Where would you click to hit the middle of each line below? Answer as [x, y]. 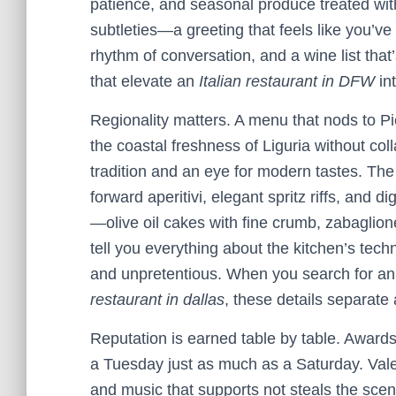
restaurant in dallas [157, 300]
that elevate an [145, 81]
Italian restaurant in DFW [287, 81]
